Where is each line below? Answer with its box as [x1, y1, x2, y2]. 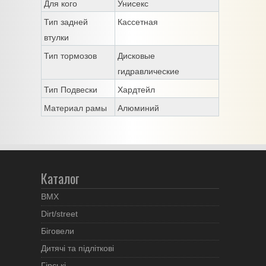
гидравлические [118, 66, 179, 76]
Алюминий [118, 103, 159, 113]
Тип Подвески [44, 84, 97, 94]
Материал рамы [44, 103, 107, 113]
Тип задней [44, 17, 88, 27]
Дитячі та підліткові [41, 244, 114, 254]
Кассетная [118, 17, 158, 27]
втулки [44, 32, 69, 42]
